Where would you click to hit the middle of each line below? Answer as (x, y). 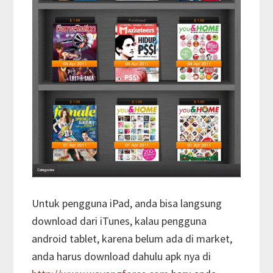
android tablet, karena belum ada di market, (132, 239)
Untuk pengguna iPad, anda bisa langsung (127, 204)
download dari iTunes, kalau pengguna (119, 221)
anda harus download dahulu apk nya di (122, 257)
